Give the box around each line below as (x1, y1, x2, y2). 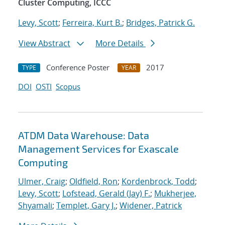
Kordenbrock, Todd (122, 176, 195, 187)
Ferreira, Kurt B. (62, 17, 122, 29)
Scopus (56, 81, 80, 92)
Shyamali (18, 200, 52, 211)
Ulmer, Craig (18, 176, 65, 187)
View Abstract (19, 38, 70, 49)
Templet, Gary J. (56, 200, 116, 211)
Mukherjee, (154, 188, 196, 199)
